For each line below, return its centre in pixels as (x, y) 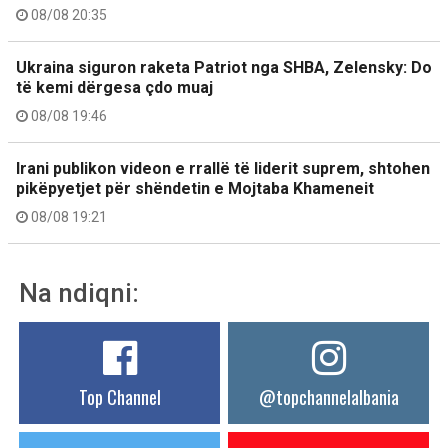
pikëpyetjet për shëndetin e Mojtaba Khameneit (195, 188)
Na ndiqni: (79, 292)
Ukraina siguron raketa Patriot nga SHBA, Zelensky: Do (224, 67)
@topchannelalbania (328, 396)
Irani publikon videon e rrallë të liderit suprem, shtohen (223, 168)
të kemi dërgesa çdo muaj (114, 87)
